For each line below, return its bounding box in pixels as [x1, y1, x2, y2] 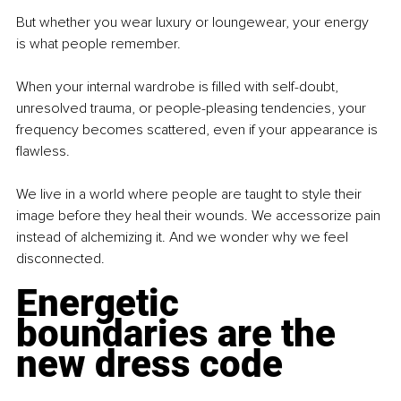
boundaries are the [16, 311, 345, 356]
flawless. [16, 142, 70, 161]
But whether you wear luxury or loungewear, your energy [16, 13, 372, 32]
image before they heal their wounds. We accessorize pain [16, 207, 384, 226]
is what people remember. [16, 35, 181, 54]
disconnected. [16, 250, 105, 269]
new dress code [16, 342, 283, 387]
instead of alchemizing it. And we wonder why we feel [16, 228, 352, 247]
